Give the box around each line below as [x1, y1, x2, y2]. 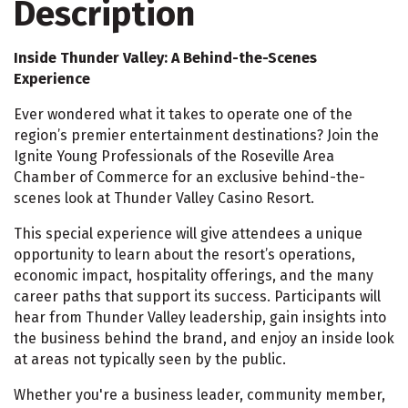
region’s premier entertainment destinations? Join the [14, 127, 379, 144]
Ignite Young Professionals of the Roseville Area [14, 148, 334, 165]
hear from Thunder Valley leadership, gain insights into [14, 309, 386, 326]
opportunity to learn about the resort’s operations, [14, 246, 355, 263]
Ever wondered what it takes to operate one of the [14, 106, 352, 123]
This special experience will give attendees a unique [14, 225, 362, 242]
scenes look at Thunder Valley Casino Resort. [14, 189, 314, 207]
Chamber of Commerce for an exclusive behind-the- [14, 168, 365, 186]
